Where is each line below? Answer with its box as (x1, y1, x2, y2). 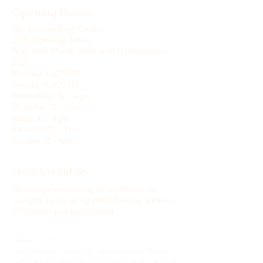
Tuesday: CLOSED (12, 79, 80, 90)
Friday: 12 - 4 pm (12, 112, 70, 123)
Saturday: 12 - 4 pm (12, 123, 81, 134)
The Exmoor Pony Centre (12, 23, 107, 34)
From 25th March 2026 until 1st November (12, 45, 168, 56)
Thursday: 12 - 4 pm (12, 101, 83, 112)
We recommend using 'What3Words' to (12, 183, 156, 194)
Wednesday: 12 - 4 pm (12, 90, 92, 101)
